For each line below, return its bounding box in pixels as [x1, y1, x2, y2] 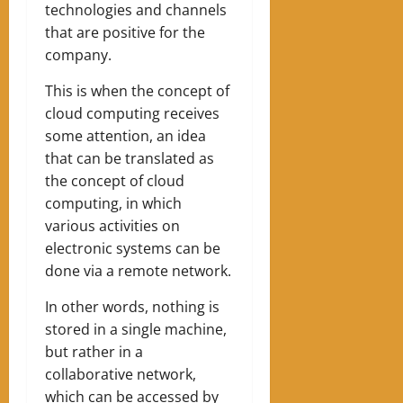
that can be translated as [45, 148, 214, 168]
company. [45, 44, 112, 65]
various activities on [45, 215, 180, 236]
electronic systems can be [45, 237, 220, 258]
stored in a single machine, [45, 318, 227, 339]
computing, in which [45, 193, 182, 213]
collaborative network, [45, 363, 196, 384]
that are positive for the [45, 22, 205, 42]
